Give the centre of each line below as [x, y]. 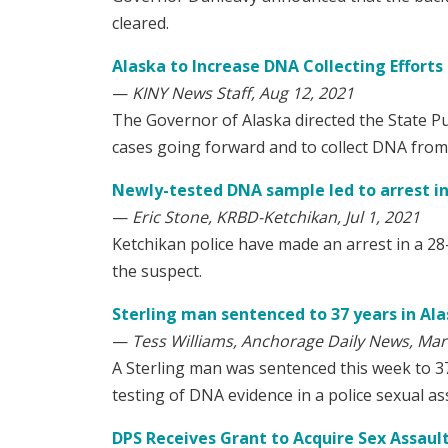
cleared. [140, 23]
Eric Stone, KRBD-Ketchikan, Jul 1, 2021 [276, 217]
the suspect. [157, 271]
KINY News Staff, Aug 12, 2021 [243, 93]
